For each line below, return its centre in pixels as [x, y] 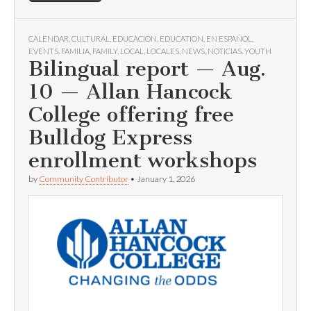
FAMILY [105, 51]
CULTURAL [91, 39]
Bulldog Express [110, 138]
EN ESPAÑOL [229, 39]
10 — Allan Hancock [131, 92]
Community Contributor [84, 179]
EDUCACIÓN [135, 39]
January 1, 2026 [166, 179]
